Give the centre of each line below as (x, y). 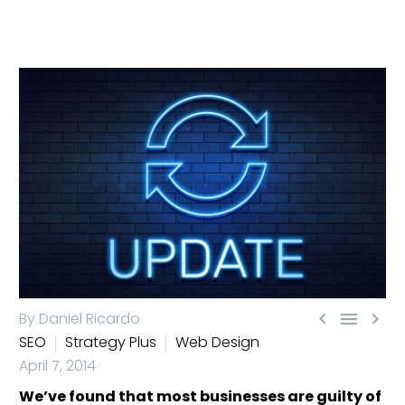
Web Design (217, 342)
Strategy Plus (111, 342)
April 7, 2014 (57, 365)
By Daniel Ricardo (80, 318)
